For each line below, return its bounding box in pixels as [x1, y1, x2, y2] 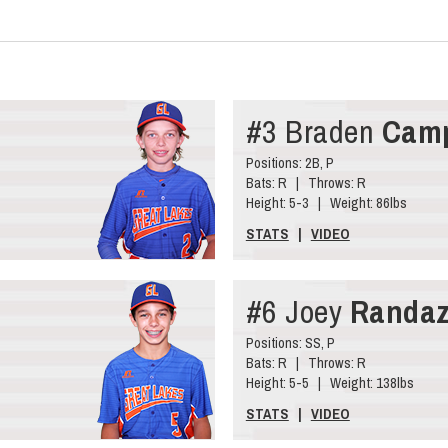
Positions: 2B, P [245, 152, 334, 172]
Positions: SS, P [245, 332, 335, 352]
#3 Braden [245, 109, 382, 153]
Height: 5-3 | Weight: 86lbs [245, 192, 407, 212]
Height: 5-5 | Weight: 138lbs [245, 372, 414, 392]
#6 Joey [245, 289, 350, 333]
